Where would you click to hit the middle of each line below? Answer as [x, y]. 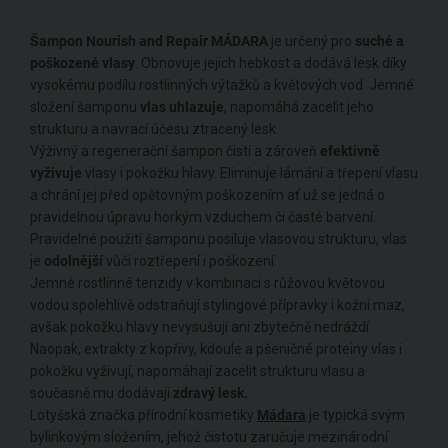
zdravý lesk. [210, 393]
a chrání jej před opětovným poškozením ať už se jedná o [207, 195]
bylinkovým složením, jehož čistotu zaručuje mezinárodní [209, 437]
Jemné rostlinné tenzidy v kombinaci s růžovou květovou [207, 283]
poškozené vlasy [82, 63]
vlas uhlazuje [182, 107]
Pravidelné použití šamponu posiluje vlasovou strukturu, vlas [218, 239]
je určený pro [311, 41]
